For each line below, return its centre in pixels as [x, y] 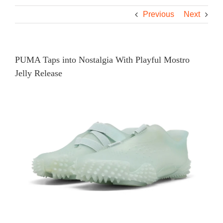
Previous [159, 14]
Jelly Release [39, 73]
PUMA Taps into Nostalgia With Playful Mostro [102, 59]
